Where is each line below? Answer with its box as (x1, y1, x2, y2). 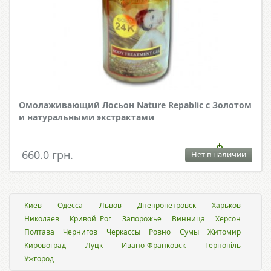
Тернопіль (205, 240, 241, 251)
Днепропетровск (137, 200, 196, 211)
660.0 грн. (22, 148, 73, 163)
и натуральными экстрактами (19, 111, 154, 123)
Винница (171, 214, 205, 224)
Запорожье (122, 214, 162, 224)
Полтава (24, 227, 54, 238)
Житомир (207, 227, 241, 238)
